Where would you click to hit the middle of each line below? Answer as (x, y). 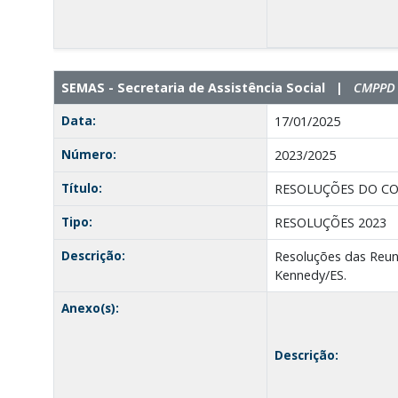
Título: (81, 187)
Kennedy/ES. (310, 275)
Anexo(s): (90, 307)
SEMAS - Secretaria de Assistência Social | (207, 87)
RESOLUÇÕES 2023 (330, 222)
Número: (88, 154)
